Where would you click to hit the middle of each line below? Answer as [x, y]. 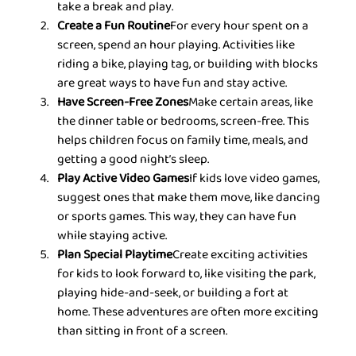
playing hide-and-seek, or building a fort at [174, 293]
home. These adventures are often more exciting [190, 312]
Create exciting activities [242, 255]
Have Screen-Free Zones [123, 103]
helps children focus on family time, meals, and [184, 141]
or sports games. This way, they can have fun [178, 217]
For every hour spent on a [241, 26]
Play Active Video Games [124, 179]
